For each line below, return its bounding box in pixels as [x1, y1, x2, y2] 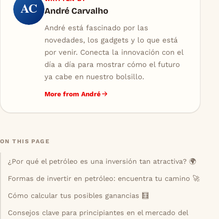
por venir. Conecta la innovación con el [44, 48, 183, 57]
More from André [44, 89, 101, 98]
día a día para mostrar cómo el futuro [44, 60, 180, 69]
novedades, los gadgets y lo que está [44, 36, 178, 45]
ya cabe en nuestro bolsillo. [44, 72, 144, 82]
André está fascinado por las [44, 23, 148, 33]
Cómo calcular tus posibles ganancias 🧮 [8, 192, 149, 200]
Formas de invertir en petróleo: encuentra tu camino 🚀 [8, 175, 200, 182]
